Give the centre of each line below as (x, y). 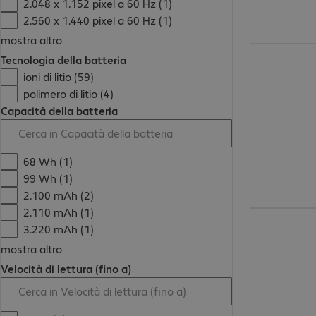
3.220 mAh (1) (59, 229)
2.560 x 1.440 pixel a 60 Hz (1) (98, 20)
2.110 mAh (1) (59, 212)
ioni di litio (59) (59, 77)
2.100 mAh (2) (59, 195)
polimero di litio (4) (69, 94)
